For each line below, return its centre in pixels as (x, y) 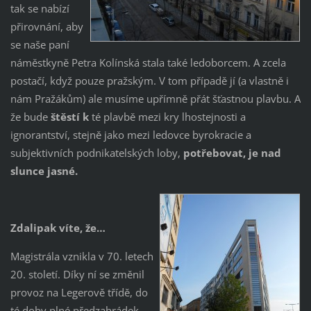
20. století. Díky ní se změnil (77, 275)
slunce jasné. (44, 171)
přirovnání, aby (47, 27)
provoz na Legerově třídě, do (79, 293)
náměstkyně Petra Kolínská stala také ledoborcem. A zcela (148, 63)
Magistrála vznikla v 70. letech (82, 257)
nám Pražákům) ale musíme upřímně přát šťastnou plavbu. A (155, 99)
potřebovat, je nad (232, 153)
